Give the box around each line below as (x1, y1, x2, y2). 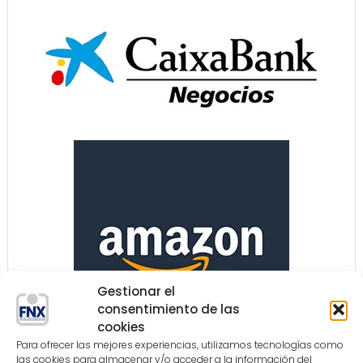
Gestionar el (97, 282, 175, 300)
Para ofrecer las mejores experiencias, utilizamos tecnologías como (16, 337, 344, 352)
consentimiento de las (97, 300, 240, 318)
